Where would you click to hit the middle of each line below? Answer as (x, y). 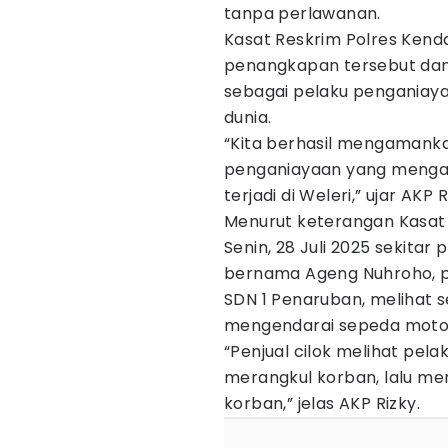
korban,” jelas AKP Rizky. (322, 403)
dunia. (248, 117)
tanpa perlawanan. (302, 13)
